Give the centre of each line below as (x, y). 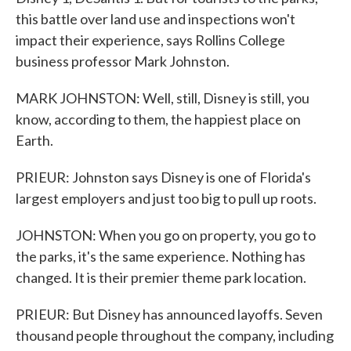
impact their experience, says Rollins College (150, 40)
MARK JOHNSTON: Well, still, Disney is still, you (163, 98)
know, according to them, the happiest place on (158, 119)
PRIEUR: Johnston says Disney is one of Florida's (163, 177)
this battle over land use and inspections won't (156, 19)
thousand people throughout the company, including (175, 335)
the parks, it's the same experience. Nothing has (161, 256)
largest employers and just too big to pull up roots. (166, 198)
